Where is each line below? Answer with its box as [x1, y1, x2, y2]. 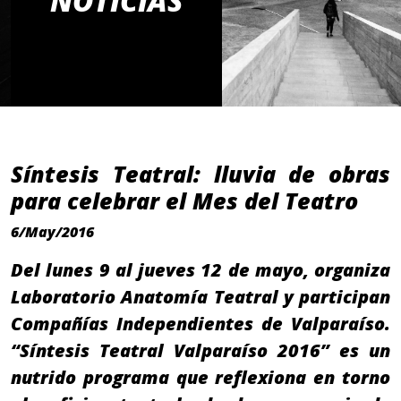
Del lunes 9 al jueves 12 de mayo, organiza [11, 258, 390, 283]
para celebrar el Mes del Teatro [11, 185, 358, 217]
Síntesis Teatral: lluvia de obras [11, 158, 390, 190]
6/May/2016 [11, 222, 94, 243]
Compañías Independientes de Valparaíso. [11, 311, 390, 337]
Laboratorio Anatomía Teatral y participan [11, 285, 390, 310]
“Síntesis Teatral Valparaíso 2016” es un [11, 338, 390, 363]
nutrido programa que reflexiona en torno [11, 365, 390, 390]
